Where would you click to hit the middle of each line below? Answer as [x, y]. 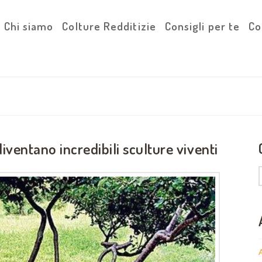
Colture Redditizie [109, 26]
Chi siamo [29, 26]
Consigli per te [202, 26]
